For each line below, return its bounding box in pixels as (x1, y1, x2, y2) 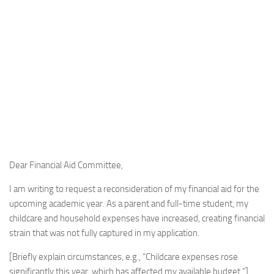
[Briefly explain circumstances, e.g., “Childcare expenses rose (9, 251, 238, 263)
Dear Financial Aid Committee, (9, 160, 123, 171)
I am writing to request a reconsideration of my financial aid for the (9, 183, 259, 195)
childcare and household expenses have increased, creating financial (9, 213, 265, 224)
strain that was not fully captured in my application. (9, 228, 199, 239)
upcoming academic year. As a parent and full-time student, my (9, 198, 248, 210)
